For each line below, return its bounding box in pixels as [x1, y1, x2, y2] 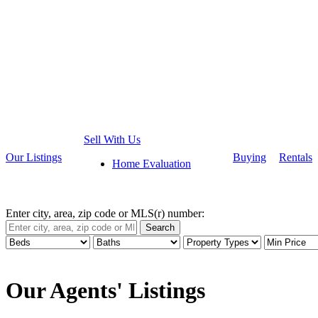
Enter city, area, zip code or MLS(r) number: [6, 207, 204, 219]
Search [146, 222, 175, 233]
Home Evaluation [112, 158, 191, 170]
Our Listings [6, 151, 62, 163]
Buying [233, 151, 266, 163]
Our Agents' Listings [6, 278, 205, 304]
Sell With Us [84, 133, 141, 146]
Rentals [279, 151, 312, 163]
